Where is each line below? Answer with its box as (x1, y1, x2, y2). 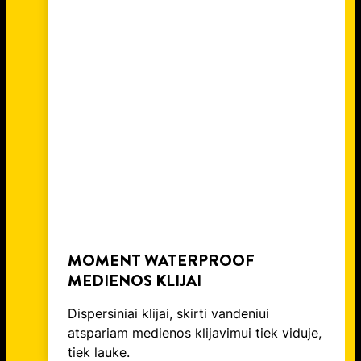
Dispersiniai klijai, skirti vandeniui (68, 305, 269, 322)
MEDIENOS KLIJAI (68, 269, 201, 293)
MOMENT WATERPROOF (68, 249, 255, 273)
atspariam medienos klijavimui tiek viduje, (68, 325, 322, 342)
